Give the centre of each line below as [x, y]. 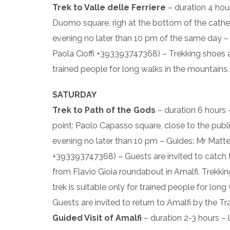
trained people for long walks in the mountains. [141, 69]
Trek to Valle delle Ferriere [109, 7]
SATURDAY [74, 95]
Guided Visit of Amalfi [97, 218]
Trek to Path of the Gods [104, 110]
